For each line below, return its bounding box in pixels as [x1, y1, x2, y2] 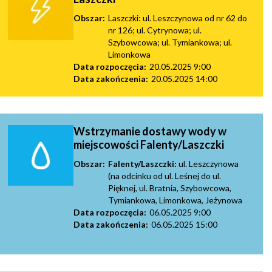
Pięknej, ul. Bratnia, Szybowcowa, [108, 182, 231, 193]
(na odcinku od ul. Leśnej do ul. [108, 170, 221, 181]
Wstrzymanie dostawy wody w [73, 124, 226, 138]
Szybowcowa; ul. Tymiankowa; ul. [108, 36, 232, 47]
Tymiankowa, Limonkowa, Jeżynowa [108, 194, 242, 205]
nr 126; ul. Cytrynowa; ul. [108, 24, 202, 35]
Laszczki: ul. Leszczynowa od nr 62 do [108, 12, 247, 23]
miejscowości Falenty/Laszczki [73, 137, 224, 151]
